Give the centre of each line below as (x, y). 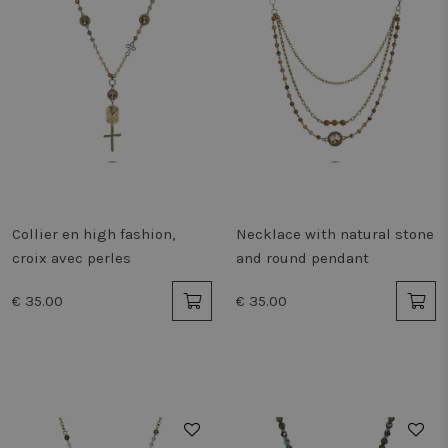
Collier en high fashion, (93, 234)
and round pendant (302, 258)
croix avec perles (71, 258)
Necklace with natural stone (335, 234)
